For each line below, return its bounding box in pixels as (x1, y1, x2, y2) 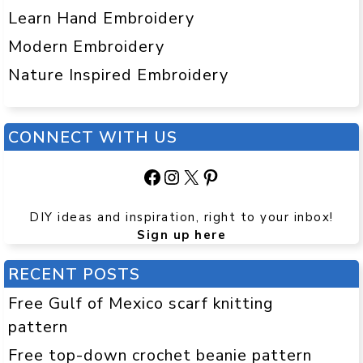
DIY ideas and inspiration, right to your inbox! (29, 208, 334, 225)
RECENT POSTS (8, 263, 140, 285)
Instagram (161, 163, 251, 190)
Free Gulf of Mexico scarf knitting (8, 292, 274, 314)
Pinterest (200, 163, 283, 190)
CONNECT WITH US (8, 126, 177, 149)
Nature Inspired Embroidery (8, 63, 228, 86)
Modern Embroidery (8, 35, 164, 58)
